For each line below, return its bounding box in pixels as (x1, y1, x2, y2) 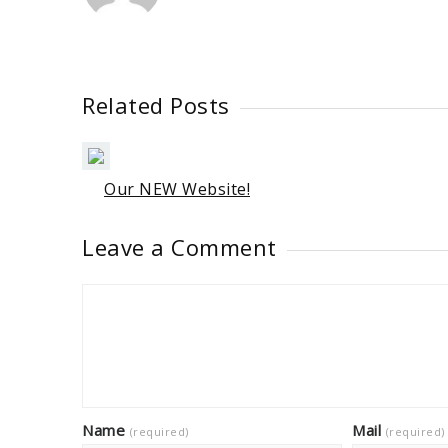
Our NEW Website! (104, 177, 250, 200)
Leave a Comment (82, 231, 277, 262)
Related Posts (82, 89, 230, 120)
